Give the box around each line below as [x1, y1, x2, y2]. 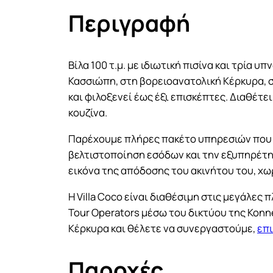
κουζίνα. [68, 105, 107, 119]
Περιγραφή [68, 8, 190, 39]
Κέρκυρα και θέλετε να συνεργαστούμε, [68, 221, 257, 235]
